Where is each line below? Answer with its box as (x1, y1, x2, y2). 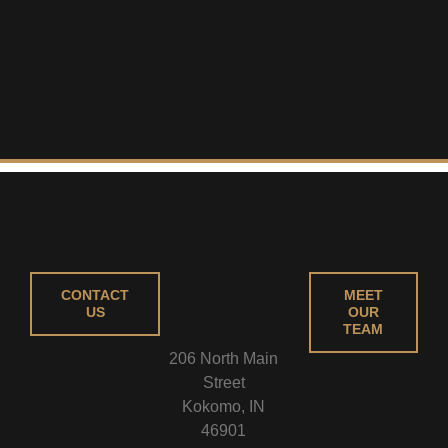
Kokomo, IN (182, 398, 266, 416)
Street (202, 374, 245, 392)
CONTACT (61, 286, 129, 303)
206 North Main (169, 350, 279, 368)
